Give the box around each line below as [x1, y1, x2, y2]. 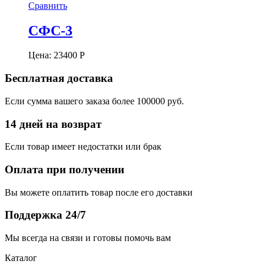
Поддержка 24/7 [5, 209, 86, 222]
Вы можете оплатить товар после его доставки [5, 187, 193, 197]
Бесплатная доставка [5, 72, 113, 85]
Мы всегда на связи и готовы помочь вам [5, 233, 171, 243]
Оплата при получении [5, 163, 124, 176]
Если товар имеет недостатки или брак [5, 141, 161, 152]
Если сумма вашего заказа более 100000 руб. [5, 95, 184, 106]
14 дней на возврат [5, 117, 101, 130]
